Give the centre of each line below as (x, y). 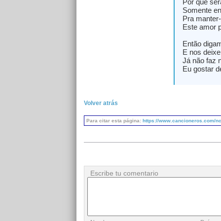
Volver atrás (101, 103)
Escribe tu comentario (124, 173)
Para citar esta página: (114, 121)
